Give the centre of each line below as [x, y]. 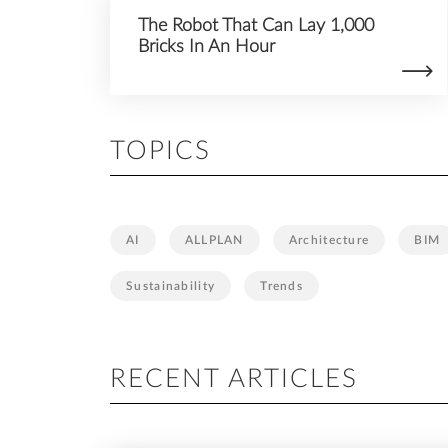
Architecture [329, 239]
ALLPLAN [214, 239]
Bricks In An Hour [206, 47]
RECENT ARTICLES [234, 378]
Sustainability [171, 285]
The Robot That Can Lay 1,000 [256, 26]
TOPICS [160, 151]
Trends [282, 285]
